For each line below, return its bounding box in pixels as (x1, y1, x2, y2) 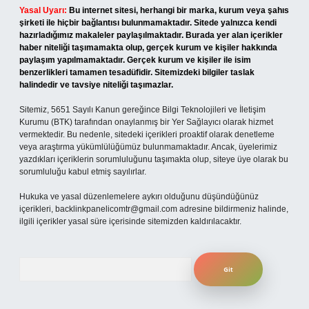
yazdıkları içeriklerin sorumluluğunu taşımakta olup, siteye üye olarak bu (19, 154, 288, 164)
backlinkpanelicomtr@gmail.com (55, 204, 177, 214)
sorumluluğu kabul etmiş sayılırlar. (19, 167, 146, 177)
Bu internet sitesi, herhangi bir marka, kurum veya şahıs (69, 6, 289, 15)
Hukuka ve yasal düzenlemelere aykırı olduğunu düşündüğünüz (19, 192, 259, 201)
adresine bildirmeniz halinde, (177, 204, 288, 214)
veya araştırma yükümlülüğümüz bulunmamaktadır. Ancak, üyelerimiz (19, 142, 277, 152)
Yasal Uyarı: (19, 6, 67, 15)
